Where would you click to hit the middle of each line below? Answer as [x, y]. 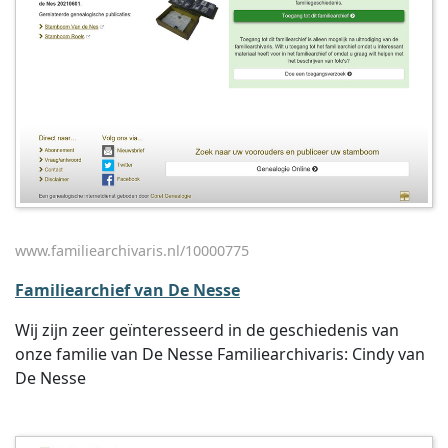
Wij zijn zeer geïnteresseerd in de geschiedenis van [207, 330]
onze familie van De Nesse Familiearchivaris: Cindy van [220, 354]
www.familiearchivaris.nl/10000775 [132, 250]
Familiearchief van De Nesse [127, 290]
